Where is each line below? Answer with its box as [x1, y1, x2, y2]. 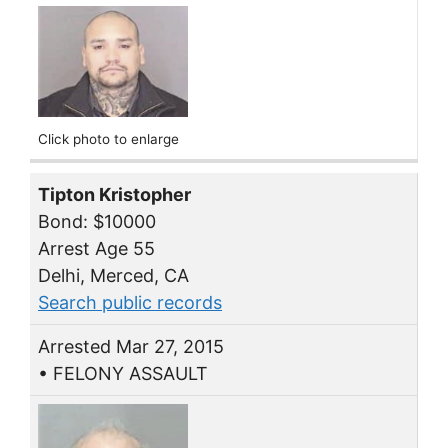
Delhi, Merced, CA [38, 265, 189, 287]
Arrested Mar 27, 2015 [38, 336, 224, 358]
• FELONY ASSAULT [38, 363, 208, 385]
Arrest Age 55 [38, 238, 155, 260]
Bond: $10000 [38, 211, 156, 233]
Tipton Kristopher [38, 184, 191, 206]
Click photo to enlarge [38, 130, 179, 147]
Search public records [38, 292, 222, 314]
